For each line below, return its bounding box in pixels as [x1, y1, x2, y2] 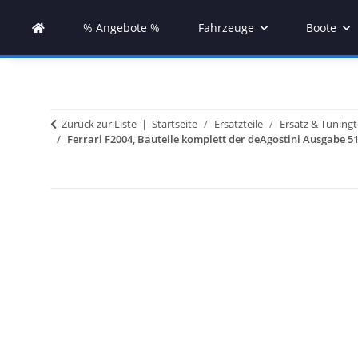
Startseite [152, 117, 197, 131]
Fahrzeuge [198, 20, 254, 35]
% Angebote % [83, 20, 160, 35]
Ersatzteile [214, 117, 263, 131]
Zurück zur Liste [62, 117, 137, 131]
